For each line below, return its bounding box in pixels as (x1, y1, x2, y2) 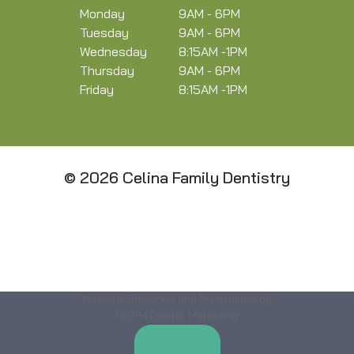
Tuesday (80, 28, 130, 40)
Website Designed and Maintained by (82, 294, 272, 306)
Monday (80, 9, 126, 21)
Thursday (80, 66, 135, 78)
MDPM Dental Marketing (115, 311, 239, 322)
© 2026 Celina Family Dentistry (64, 171, 290, 187)
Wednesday (80, 47, 148, 59)
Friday (80, 85, 115, 97)
